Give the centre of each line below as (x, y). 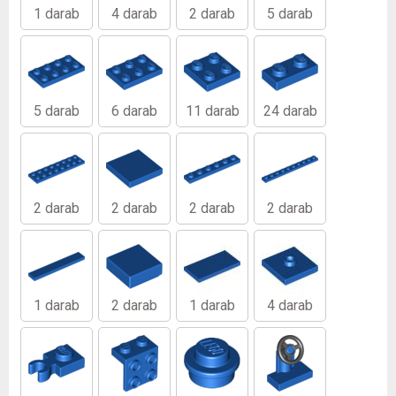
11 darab (212, 110)
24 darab (290, 110)
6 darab (134, 110)
